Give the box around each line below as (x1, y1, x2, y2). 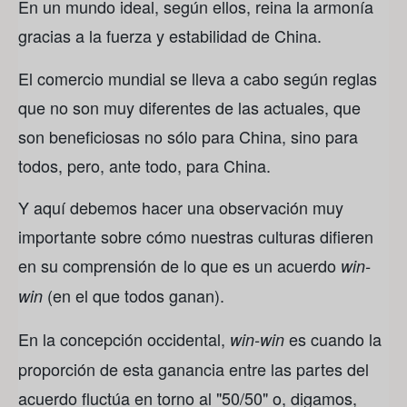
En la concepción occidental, (18, 326, 230, 351)
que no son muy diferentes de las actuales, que (18, 94, 361, 119)
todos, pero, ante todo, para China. (18, 153, 271, 177)
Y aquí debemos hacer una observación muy (18, 195, 343, 220)
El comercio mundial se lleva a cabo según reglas (18, 65, 377, 90)
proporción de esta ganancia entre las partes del (18, 356, 369, 381)
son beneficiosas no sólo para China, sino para (18, 124, 358, 148)
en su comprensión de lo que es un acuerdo (18, 253, 341, 278)
